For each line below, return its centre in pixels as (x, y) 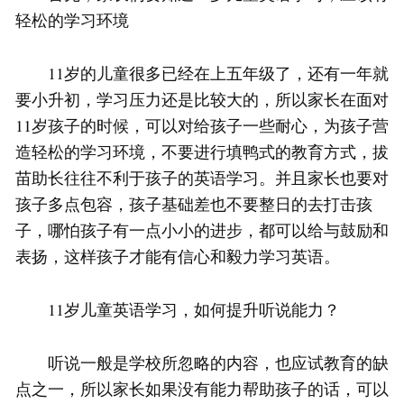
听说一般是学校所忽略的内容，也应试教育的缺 (202, 363)
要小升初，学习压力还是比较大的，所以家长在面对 (202, 100)
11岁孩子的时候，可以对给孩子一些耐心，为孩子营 (202, 126)
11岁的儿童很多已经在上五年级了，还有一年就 (202, 73)
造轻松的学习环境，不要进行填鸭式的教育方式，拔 (202, 152)
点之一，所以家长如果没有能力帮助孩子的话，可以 (202, 389)
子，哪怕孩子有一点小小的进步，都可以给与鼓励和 (202, 230)
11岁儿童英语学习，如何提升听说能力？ (178, 310)
